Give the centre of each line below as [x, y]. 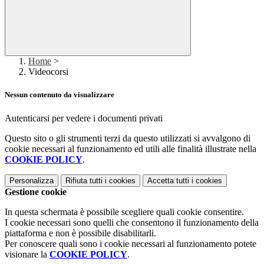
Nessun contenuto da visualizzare [60, 95]
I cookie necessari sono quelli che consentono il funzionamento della [132, 222]
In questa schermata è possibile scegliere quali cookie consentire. [124, 212]
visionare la [27, 254]
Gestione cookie [36, 192]
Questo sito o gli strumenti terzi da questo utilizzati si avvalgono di [128, 138]
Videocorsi [48, 72]
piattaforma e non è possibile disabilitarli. [80, 233]
